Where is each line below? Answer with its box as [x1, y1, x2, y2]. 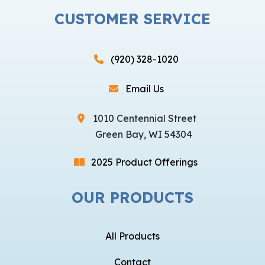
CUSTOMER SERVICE [54, 9, 211, 28]
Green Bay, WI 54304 [95, 128, 192, 141]
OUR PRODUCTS [72, 188, 193, 207]
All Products [105, 230, 160, 243]
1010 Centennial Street [92, 112, 196, 125]
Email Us [125, 83, 164, 95]
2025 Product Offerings [91, 156, 198, 169]
